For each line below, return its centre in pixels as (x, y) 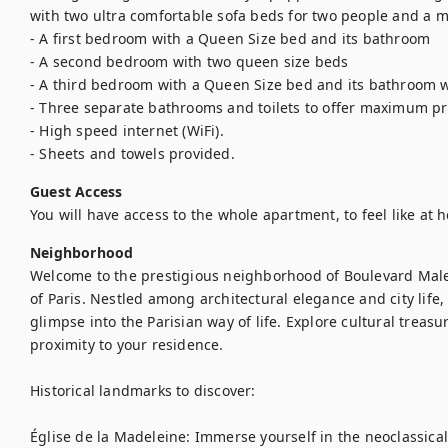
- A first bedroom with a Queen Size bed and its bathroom (232, 38)
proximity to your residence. (127, 344)
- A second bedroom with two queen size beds (191, 61)
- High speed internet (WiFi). (129, 130)
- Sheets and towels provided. (132, 153)
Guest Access (76, 191)
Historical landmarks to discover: (143, 390)
